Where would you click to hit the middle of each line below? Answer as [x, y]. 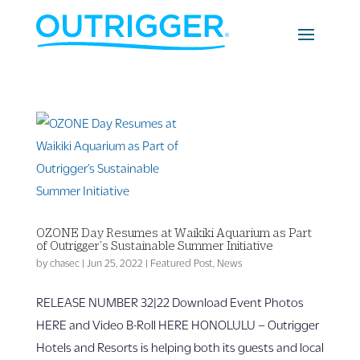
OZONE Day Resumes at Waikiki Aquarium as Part [174, 232]
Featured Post [181, 263]
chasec [64, 263]
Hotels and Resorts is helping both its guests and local [180, 347]
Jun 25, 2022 [115, 263]
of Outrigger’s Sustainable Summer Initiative [154, 245]
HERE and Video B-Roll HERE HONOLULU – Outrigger [177, 324]
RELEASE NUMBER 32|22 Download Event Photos [170, 302]
